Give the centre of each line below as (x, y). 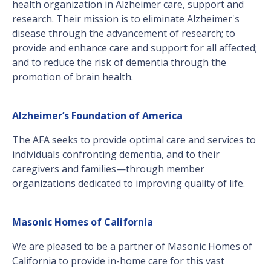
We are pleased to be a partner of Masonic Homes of (132, 247)
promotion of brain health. (73, 77)
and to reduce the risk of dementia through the (119, 63)
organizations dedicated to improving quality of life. (129, 184)
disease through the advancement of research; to (124, 34)
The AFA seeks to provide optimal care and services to (134, 140)
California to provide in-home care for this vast (118, 261)
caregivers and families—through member (108, 169)
